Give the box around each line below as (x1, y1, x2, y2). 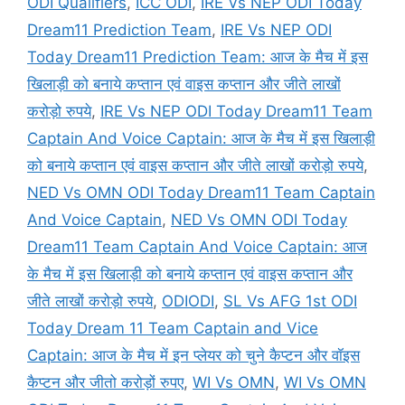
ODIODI (162, 291, 214, 310)
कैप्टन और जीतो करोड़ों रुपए (27, 372, 184, 391)
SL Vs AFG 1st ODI (223, 291, 357, 310)
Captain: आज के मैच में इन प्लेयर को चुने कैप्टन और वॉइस (27, 345, 360, 364)
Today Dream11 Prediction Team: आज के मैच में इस (27, 47, 368, 66)
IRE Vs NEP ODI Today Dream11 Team (100, 101, 372, 120)
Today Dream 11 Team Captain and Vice (27, 318, 318, 337)
